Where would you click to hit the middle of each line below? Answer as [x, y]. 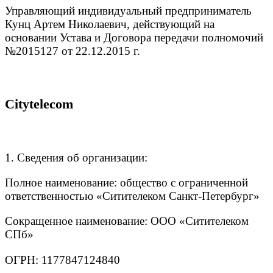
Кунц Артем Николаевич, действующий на [110, 24]
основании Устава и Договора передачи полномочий [134, 37]
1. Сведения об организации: [76, 158]
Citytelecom [39, 104]
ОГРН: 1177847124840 [62, 260]
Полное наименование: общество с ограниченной [126, 183]
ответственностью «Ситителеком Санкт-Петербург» [132, 196]
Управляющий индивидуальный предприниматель [128, 10]
